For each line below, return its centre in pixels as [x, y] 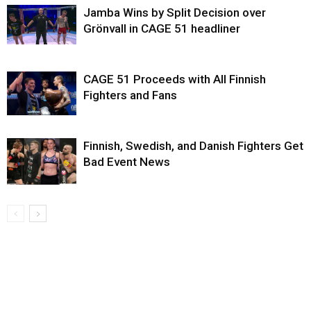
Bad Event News [127, 162]
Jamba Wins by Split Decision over [175, 13]
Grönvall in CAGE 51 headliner [162, 29]
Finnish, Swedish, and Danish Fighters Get [193, 146]
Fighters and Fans [130, 95]
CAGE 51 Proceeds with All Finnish [175, 79]
